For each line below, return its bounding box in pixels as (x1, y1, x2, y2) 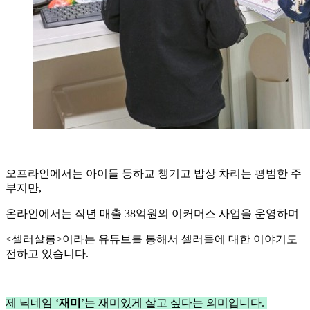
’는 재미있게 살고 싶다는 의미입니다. (81, 296, 267, 309)
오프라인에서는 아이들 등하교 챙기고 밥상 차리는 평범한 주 (6, 167, 302, 179)
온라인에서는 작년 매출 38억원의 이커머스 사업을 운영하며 (6, 207, 302, 219)
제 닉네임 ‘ (6, 296, 59, 309)
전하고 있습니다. (6, 247, 91, 259)
